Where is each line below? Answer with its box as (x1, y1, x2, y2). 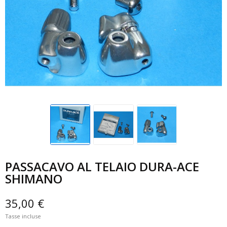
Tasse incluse (5, 212, 41, 220)
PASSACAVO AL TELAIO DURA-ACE (5, 158, 199, 175)
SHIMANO (5, 170, 62, 187)
